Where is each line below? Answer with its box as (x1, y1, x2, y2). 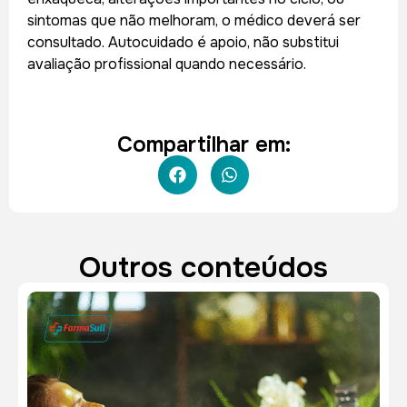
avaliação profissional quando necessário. (27, 54, 306, 74)
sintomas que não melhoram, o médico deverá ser (27, 10, 361, 30)
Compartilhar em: (116, 131, 291, 159)
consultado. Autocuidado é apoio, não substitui (27, 32, 339, 52)
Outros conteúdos (79, 248, 328, 286)
